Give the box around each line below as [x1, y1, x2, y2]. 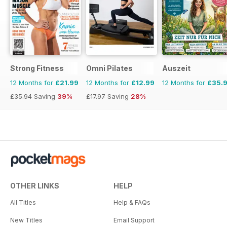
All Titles [10, 198, 36, 206]
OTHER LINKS [10, 181, 59, 190]
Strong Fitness [10, 63, 64, 72]
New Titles [10, 216, 43, 224]
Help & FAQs [113, 198, 150, 206]
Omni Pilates [86, 63, 133, 72]
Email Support [113, 216, 155, 224]
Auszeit [162, 63, 191, 72]
